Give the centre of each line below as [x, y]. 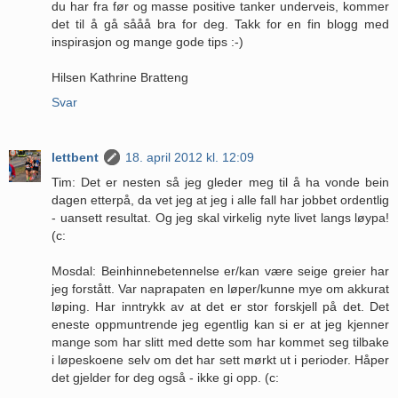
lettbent [75, 157]
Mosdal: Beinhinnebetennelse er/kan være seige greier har [220, 271]
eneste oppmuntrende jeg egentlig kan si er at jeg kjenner [220, 324]
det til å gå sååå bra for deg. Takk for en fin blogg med [220, 24]
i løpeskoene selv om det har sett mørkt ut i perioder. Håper [220, 359]
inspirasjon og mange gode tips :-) [147, 41]
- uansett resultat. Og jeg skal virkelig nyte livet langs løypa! [220, 217]
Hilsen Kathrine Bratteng [120, 77]
